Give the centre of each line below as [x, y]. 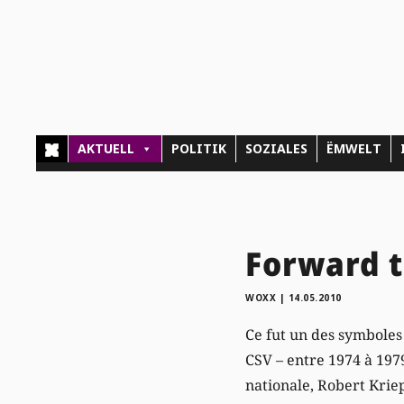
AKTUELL [106, 149]
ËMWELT [354, 149]
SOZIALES [277, 149]
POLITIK [199, 149]
